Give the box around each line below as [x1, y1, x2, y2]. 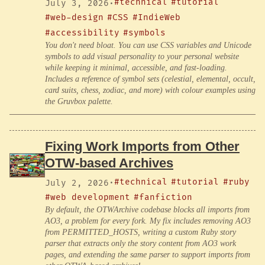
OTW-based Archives [45, 155, 173, 170]
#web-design [45, 12, 104, 23]
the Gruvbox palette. [45, 97, 113, 106]
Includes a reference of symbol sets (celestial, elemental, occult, [45, 75, 256, 84]
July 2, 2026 [45, 177, 109, 188]
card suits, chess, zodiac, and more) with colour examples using [45, 86, 256, 95]
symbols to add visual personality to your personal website [45, 52, 239, 62]
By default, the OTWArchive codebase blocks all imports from [45, 205, 250, 214]
